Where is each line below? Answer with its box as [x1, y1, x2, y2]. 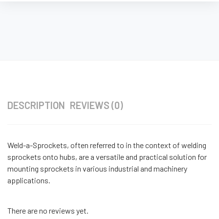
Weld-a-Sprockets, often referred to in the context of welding [7, 140, 206, 150]
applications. [7, 175, 50, 185]
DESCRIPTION [7, 99, 65, 111]
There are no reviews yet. [7, 205, 88, 215]
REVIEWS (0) [70, 99, 123, 111]
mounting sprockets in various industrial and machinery [7, 163, 187, 173]
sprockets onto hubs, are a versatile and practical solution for [7, 152, 207, 161]
